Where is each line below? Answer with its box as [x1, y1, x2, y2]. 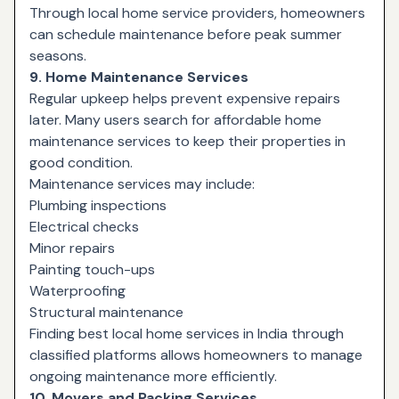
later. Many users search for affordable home [29, 110, 322, 129]
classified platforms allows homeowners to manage [29, 345, 362, 364]
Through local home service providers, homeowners [29, 3, 365, 22]
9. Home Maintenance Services [29, 67, 248, 86]
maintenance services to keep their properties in [29, 131, 346, 151]
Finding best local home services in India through [29, 323, 344, 343]
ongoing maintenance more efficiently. [29, 366, 277, 386]
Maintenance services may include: [29, 174, 255, 193]
